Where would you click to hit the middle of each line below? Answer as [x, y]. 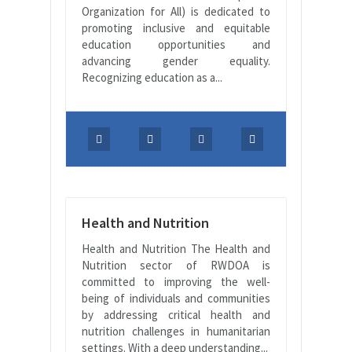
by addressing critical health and [176, 314]
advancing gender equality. [176, 60]
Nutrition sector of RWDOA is [176, 265]
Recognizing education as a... [152, 77]
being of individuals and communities [176, 298]
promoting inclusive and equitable [176, 27]
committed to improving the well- [176, 281]
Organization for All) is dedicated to [176, 11]
